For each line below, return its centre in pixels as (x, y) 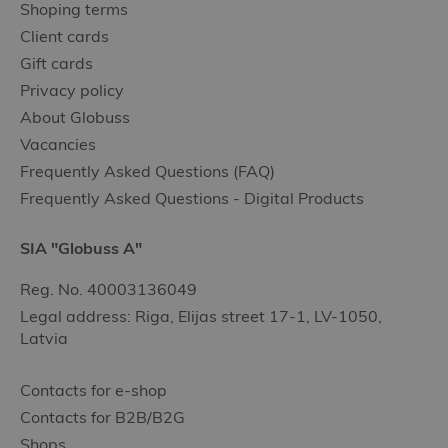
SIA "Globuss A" (81, 248)
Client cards (64, 36)
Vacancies (58, 144)
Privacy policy (72, 90)
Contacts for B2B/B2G (102, 417)
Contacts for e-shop (93, 390)
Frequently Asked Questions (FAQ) (147, 171)
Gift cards (56, 63)
